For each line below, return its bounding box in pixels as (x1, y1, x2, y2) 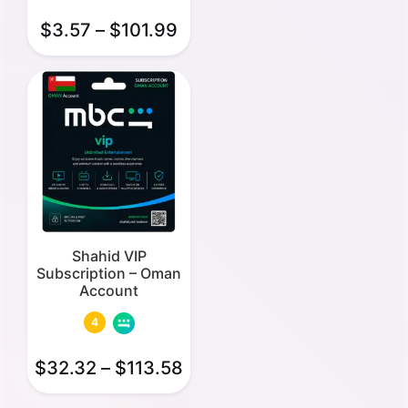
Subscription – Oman (36, 264, 181, 283)
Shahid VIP (71, 247, 147, 266)
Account (79, 281, 138, 301)
